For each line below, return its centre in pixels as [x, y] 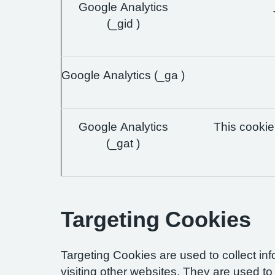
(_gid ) [123, 24]
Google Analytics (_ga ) [123, 75]
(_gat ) [123, 143]
